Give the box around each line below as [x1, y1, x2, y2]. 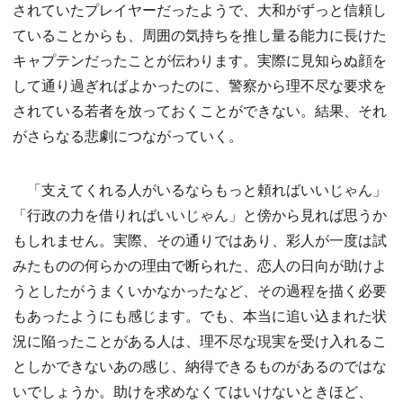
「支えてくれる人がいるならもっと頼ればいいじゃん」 [13, 179, 387, 201]
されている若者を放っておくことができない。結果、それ [13, 100, 387, 121]
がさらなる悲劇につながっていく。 [13, 125, 243, 147]
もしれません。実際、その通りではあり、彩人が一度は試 [13, 229, 387, 251]
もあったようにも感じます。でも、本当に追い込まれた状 [13, 305, 387, 327]
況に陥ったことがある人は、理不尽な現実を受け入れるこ [13, 330, 387, 352]
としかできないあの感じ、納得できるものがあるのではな [13, 355, 387, 377]
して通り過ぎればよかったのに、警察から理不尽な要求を [13, 75, 387, 96]
